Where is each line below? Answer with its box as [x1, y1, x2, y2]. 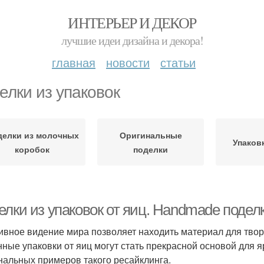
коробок [15, 143, 49, 155]
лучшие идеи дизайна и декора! [61, 32, 203, 48]
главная [52, 54, 95, 71]
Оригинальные [119, 129, 182, 141]
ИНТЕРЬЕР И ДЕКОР [68, 12, 196, 32]
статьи [160, 54, 196, 71]
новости [106, 54, 150, 71]
